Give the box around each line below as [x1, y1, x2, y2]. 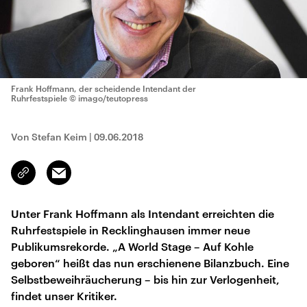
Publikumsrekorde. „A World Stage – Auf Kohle [11, 240, 254, 253]
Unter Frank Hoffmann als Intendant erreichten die [11, 207, 274, 220]
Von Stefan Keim [11, 131, 87, 143]
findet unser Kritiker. [11, 289, 117, 302]
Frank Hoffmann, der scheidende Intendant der [11, 84, 196, 93]
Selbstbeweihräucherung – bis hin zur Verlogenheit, [11, 273, 280, 286]
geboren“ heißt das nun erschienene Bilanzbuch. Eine [11, 256, 289, 269]
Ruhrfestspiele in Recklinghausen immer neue [11, 223, 250, 236]
